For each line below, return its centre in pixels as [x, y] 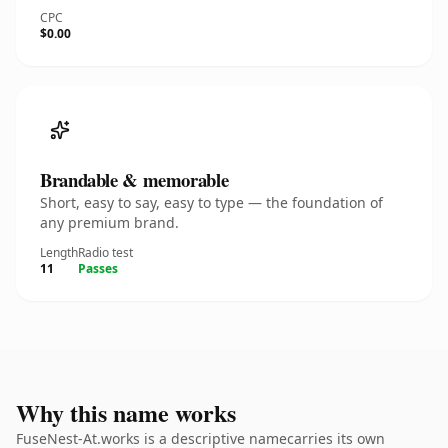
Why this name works [126, 412]
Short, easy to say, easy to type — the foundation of [211, 202]
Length [59, 252]
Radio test [105, 252]
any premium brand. [109, 222]
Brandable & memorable [134, 179]
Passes [98, 268]
